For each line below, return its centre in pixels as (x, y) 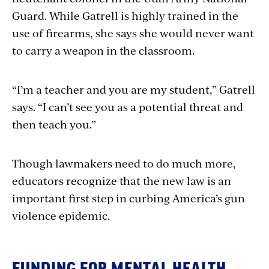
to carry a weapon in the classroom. (103, 50)
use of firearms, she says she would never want (133, 32)
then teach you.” (54, 124)
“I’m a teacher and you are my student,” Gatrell (134, 89)
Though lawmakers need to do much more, (124, 163)
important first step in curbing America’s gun (128, 198)
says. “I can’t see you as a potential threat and (128, 106)
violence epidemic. (61, 215)
